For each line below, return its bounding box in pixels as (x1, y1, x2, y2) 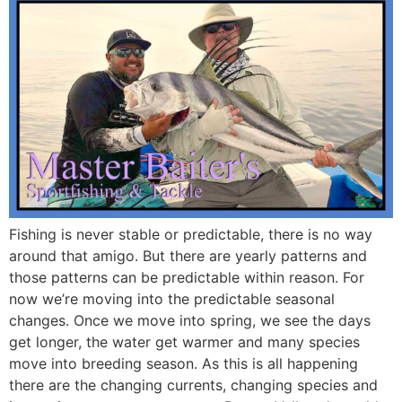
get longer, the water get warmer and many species (9, 333, 360, 352)
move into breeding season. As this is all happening (9, 354, 358, 373)
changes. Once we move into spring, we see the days (9, 311, 371, 330)
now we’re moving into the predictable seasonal (9, 290, 335, 309)
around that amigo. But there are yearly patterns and (9, 247, 367, 266)
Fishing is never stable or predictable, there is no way (9, 225, 372, 244)
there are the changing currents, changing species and (9, 376, 378, 395)
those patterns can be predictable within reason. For (9, 268, 364, 287)
